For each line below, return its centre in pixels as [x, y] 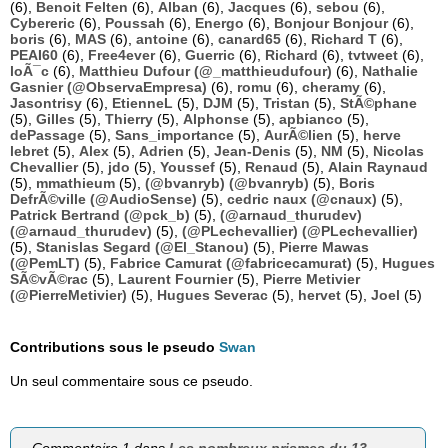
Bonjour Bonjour [331, 23]
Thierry [129, 119]
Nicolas [398, 151]
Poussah [135, 23]
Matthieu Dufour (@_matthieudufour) [205, 71]
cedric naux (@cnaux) [302, 199]
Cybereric [42, 23]
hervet [319, 295]
